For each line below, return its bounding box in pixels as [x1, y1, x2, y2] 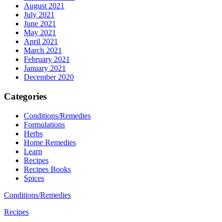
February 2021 [24, 55, 70, 64]
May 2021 [24, 28, 56, 37]
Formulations [24, 120, 65, 129]
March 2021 [24, 46, 62, 55]
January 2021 [24, 64, 66, 73]
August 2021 [24, 1, 64, 10]
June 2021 [24, 19, 56, 28]
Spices [24, 173, 44, 182]
